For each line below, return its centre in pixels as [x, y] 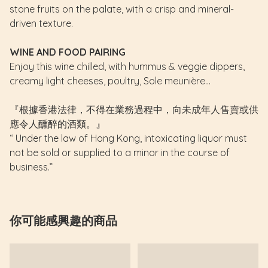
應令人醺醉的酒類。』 [57, 124]
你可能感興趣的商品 [63, 220]
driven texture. [41, 23]
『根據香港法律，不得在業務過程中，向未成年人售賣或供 [134, 109]
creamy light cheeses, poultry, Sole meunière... [110, 81]
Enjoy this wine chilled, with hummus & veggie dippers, [127, 66]
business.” [31, 167]
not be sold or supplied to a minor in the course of [120, 153]
